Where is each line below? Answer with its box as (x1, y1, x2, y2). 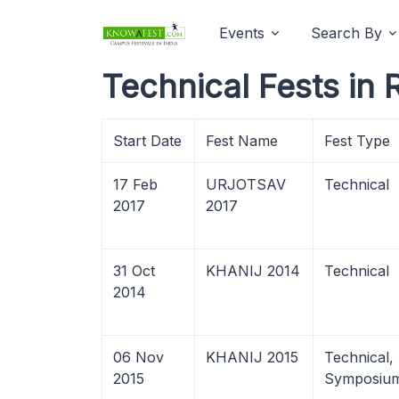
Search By (311, 24, 382, 42)
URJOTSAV (206, 175, 286, 193)
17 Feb (113, 175, 158, 193)
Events (219, 24, 265, 42)
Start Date (113, 132, 182, 150)
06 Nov (113, 348, 164, 366)
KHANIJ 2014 (206, 262, 300, 280)
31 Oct (113, 262, 155, 280)
